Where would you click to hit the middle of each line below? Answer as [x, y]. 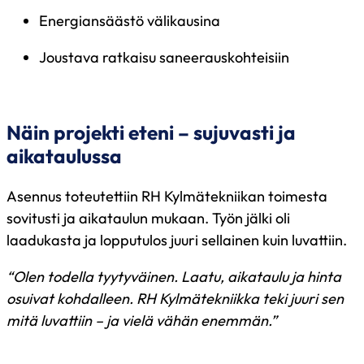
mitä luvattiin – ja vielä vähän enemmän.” [142, 320]
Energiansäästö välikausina [131, 20]
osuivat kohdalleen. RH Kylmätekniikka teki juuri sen [175, 298]
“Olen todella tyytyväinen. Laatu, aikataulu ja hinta [174, 276]
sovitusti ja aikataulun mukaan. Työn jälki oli [148, 218]
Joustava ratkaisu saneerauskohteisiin [166, 58]
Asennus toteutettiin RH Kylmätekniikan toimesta [167, 196]
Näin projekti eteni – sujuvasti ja [151, 133]
